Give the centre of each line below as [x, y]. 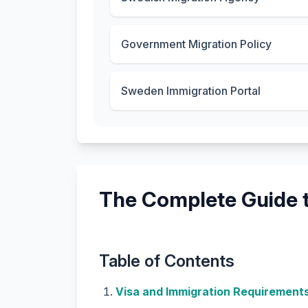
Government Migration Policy [196, 44]
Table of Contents [167, 261]
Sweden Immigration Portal [191, 91]
